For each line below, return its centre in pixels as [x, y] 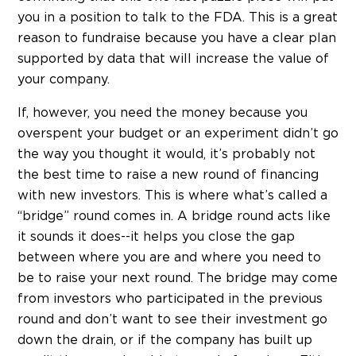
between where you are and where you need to [169, 258]
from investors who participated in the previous [170, 299]
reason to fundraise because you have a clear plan [177, 39]
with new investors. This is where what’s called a [172, 196]
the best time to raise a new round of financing [168, 175]
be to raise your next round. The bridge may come [178, 279]
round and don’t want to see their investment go [172, 320]
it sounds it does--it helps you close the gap [156, 237]
